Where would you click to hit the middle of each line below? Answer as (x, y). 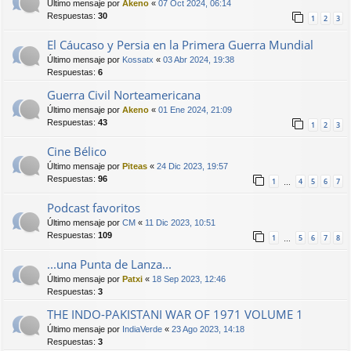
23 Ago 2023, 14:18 (208, 329)
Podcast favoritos (94, 208)
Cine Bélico (77, 152)
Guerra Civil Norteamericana (124, 95)
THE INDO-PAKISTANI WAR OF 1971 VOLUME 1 (175, 315)
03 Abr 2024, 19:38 (199, 60)
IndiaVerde (142, 329)
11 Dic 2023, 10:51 (180, 223)
